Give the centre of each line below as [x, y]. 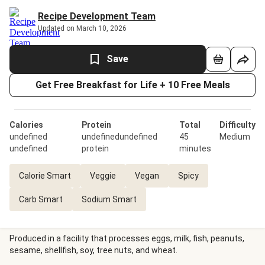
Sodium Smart [109, 199]
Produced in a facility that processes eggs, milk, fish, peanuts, [127, 238]
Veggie [103, 176]
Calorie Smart [45, 176]
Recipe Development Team [97, 16]
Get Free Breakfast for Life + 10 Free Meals [132, 85]
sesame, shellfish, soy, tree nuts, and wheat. [93, 250]
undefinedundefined [120, 137]
